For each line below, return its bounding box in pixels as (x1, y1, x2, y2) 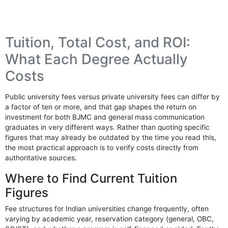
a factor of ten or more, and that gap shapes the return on (5, 102, 197, 111)
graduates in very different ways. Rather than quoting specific (5, 123, 210, 131)
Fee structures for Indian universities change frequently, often (5, 205, 209, 213)
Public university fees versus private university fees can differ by (5, 92, 220, 101)
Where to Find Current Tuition (5, 171, 178, 186)
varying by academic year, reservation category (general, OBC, (5, 215, 214, 223)
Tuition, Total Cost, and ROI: (5, 34, 191, 51)
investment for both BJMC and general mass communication (5, 112, 205, 121)
